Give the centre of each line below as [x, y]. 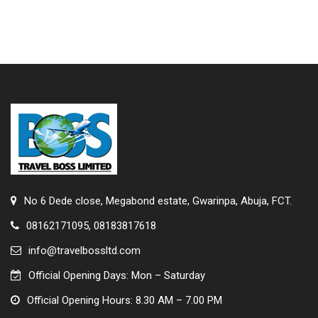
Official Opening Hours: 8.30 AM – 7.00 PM [125, 301]
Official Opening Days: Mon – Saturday [117, 276]
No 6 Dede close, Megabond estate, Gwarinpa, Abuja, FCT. [158, 201]
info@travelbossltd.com [84, 251]
